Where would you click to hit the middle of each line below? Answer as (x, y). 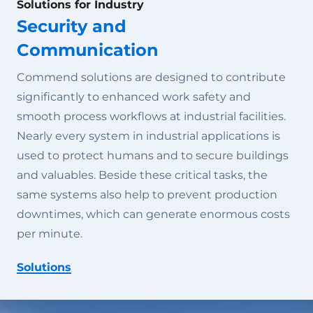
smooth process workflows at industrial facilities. (151, 116)
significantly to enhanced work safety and (134, 97)
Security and (72, 26)
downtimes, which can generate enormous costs (153, 214)
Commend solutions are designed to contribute (151, 77)
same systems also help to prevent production (147, 195)
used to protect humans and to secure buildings (153, 155)
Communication (88, 50)
